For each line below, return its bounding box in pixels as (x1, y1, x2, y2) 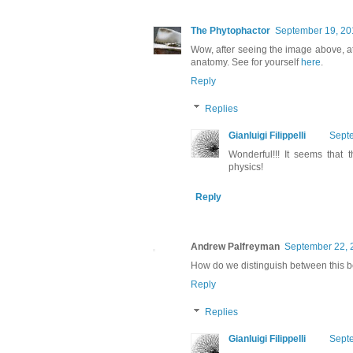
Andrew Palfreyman (191, 241, 280, 253)
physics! (229, 162, 263, 173)
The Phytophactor (191, 24, 270, 36)
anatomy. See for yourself (191, 56, 301, 68)
